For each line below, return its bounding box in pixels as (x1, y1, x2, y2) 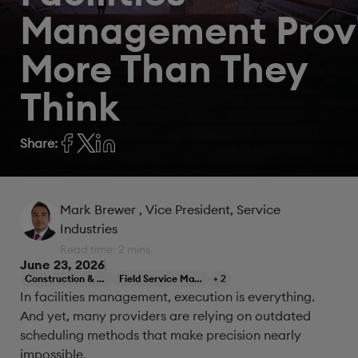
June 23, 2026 (20, 257, 105, 272)
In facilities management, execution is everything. (20, 288, 315, 304)
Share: (20, 134, 58, 151)
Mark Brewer (60, 201, 139, 217)
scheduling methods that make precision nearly (20, 327, 301, 343)
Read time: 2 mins (60, 242, 150, 257)
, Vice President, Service (139, 201, 280, 217)
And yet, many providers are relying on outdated (20, 308, 311, 324)
